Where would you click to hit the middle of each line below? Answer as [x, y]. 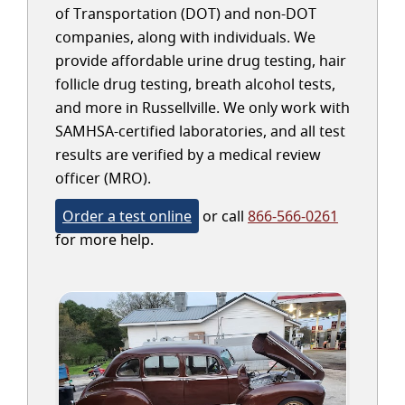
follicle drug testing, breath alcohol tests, [195, 84]
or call [223, 216]
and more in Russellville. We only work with [202, 108]
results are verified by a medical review [188, 155]
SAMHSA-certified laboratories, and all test [200, 131]
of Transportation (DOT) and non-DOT [186, 14]
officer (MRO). [103, 178]
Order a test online [127, 216]
